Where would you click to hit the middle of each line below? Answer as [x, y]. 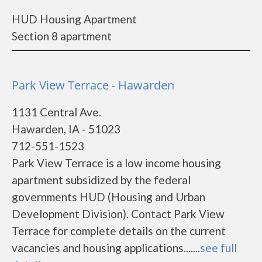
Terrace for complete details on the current [119, 231]
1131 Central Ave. [56, 112]
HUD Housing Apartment [74, 19]
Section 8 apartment [62, 36]
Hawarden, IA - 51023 [66, 129]
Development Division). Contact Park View [118, 214]
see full [218, 248]
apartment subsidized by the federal [101, 180]
